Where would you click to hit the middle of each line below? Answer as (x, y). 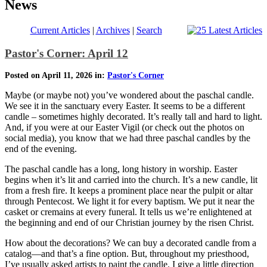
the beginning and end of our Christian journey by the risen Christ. (129, 223)
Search (149, 30)
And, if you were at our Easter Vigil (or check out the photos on (125, 128)
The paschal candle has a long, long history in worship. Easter (121, 169)
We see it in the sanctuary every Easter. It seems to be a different (125, 106)
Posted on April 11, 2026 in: (56, 76)
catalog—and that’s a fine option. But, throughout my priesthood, (127, 254)
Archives (113, 30)
